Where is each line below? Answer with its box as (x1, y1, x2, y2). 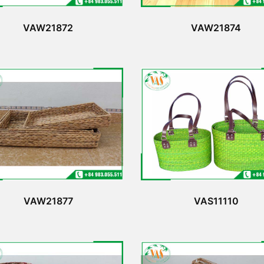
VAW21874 (191, 21, 241, 34)
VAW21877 (23, 194, 73, 207)
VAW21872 (23, 21, 73, 34)
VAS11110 (193, 194, 239, 207)
